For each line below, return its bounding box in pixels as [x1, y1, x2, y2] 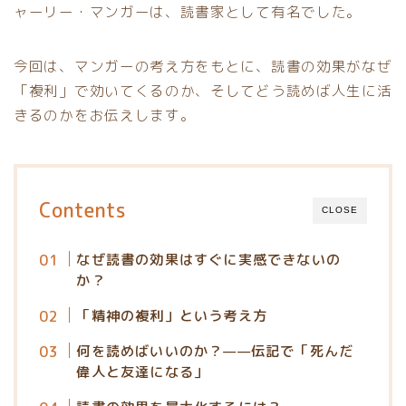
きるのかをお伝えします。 [14, 105, 196, 126]
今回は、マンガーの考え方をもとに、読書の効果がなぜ [14, 56, 392, 77]
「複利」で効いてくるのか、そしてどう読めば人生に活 [14, 81, 392, 101]
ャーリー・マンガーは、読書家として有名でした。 [14, 2, 362, 23]
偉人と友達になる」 [76, 362, 209, 382]
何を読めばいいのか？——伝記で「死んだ [76, 342, 354, 362]
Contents [39, 197, 126, 225]
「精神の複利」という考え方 [76, 306, 267, 326]
